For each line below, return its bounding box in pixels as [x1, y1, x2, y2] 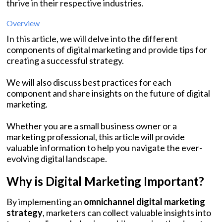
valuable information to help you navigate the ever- [6, 142, 202, 154]
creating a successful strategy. [6, 55, 124, 66]
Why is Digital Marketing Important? [6, 174, 204, 189]
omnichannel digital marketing [84, 196, 205, 208]
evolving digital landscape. [6, 153, 107, 165]
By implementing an [6, 196, 84, 208]
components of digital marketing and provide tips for [6, 44, 207, 55]
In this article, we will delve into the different [6, 33, 178, 45]
